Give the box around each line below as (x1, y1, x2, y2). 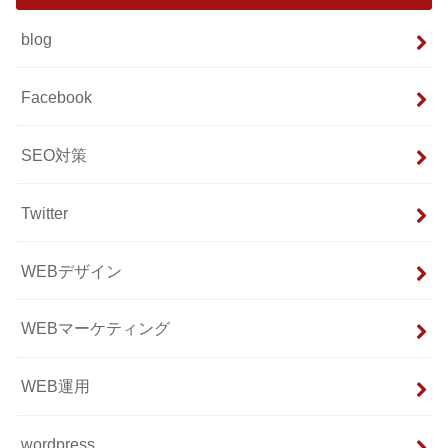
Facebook (21, 87, 93, 106)
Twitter (21, 203, 69, 222)
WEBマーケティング (21, 319, 171, 338)
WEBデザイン (21, 261, 123, 280)
